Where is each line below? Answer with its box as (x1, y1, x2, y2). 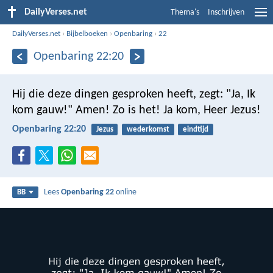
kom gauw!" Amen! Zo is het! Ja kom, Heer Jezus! (12, 104, 261, 116)
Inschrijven (208, 8, 244, 17)
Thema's (171, 8, 199, 17)
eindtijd (182, 125, 208, 133)
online (114, 188, 137, 197)
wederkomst (126, 125, 169, 133)
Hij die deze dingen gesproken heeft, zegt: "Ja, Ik (12, 88, 255, 101)
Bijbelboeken (66, 29, 108, 38)
